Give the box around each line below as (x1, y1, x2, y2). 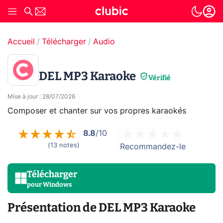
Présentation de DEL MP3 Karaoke (7, 201, 196, 215)
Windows (43, 180, 72, 188)
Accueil (7, 38, 35, 46)
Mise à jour (7, 94, 38, 100)
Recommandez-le (119, 143, 186, 151)
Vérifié (148, 73, 171, 82)
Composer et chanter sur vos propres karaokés (7, 107, 186, 115)
